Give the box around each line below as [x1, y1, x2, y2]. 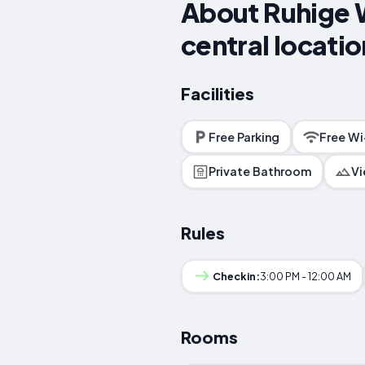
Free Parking [209, 129, 280, 144]
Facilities [181, 82, 254, 103]
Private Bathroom [209, 164, 312, 179]
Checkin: [213, 269, 261, 283]
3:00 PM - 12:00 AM [260, 269, 352, 283]
